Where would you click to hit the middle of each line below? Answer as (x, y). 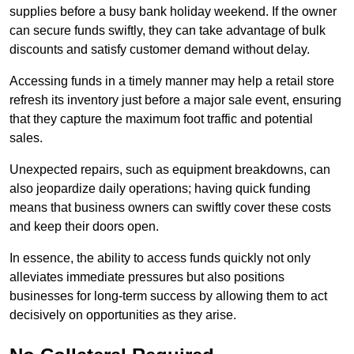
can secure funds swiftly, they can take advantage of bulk (168, 31)
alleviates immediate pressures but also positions (147, 277)
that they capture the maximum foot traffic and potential (161, 119)
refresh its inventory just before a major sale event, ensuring (175, 100)
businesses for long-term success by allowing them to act (168, 296)
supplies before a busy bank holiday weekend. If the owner (173, 12)
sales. (26, 138)
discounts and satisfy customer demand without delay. (160, 50)
